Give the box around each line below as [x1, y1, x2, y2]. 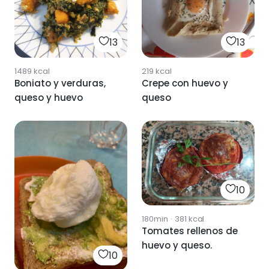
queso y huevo [14, 91, 83, 104]
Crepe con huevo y [142, 76, 228, 89]
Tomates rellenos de [142, 224, 238, 237]
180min [142, 213, 168, 225]
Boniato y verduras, [14, 76, 106, 89]
